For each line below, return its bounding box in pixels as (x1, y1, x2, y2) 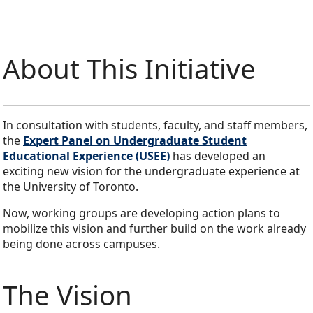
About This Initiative (3, 50, 256, 87)
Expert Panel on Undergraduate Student (23, 133, 247, 149)
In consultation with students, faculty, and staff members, (3, 117, 307, 133)
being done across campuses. (3, 236, 160, 252)
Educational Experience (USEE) (3, 148, 170, 164)
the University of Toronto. (3, 179, 138, 195)
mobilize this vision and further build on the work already (3, 221, 306, 237)
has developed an (170, 148, 265, 164)
